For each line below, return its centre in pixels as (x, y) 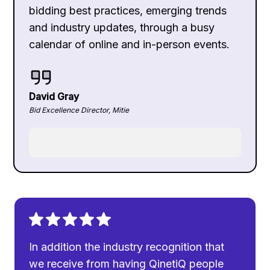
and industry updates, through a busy (122, 27)
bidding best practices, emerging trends (128, 10)
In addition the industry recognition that (127, 246)
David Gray (54, 96)
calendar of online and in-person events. (130, 44)
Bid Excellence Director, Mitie (79, 110)
